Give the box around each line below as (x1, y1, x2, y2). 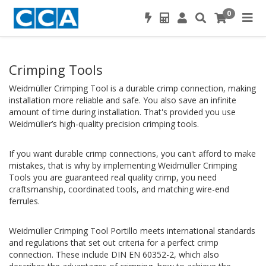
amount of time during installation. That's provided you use (9, 106, 236, 118)
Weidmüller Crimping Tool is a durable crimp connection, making (9, 83, 256, 94)
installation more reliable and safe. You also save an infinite (9, 94, 236, 106)
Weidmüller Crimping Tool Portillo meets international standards (9, 225, 255, 236)
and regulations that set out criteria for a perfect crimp (9, 237, 218, 248)
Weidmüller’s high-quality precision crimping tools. (9, 118, 199, 129)
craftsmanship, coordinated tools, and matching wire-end (9, 183, 229, 195)
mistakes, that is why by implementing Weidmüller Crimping (9, 160, 237, 171)
